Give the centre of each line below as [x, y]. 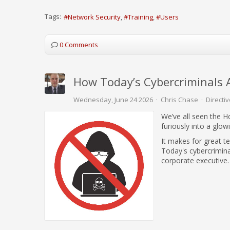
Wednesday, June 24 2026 [113, 100]
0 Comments [79, 45]
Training [140, 17]
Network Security [94, 17]
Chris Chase [179, 100]
